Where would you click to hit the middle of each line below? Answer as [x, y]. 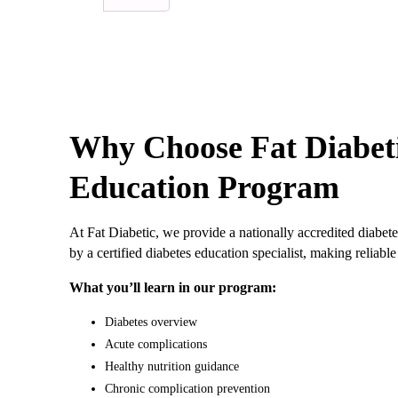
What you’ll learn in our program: [173, 287]
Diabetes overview [151, 322]
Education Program [204, 187]
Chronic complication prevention [187, 388]
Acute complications [156, 344]
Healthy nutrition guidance [172, 366]
